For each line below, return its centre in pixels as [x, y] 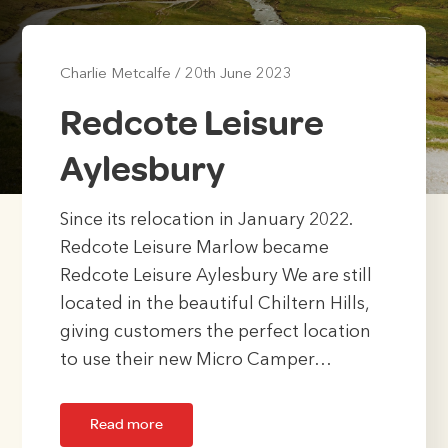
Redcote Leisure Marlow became [194, 248]
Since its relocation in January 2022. [205, 220]
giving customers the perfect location [215, 332]
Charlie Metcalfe [115, 74]
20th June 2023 [238, 74]
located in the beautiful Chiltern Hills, [214, 304]
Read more [126, 424]
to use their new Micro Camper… [195, 360]
